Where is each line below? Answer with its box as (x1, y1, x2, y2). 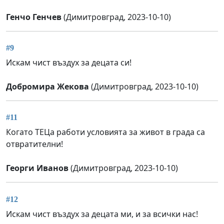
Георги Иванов (6, 162, 68, 174)
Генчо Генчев (6, 11, 61, 22)
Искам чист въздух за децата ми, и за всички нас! (6, 208, 198, 219)
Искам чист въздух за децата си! (6, 57, 131, 68)
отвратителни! (6, 138, 63, 150)
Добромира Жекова (6, 81, 89, 92)
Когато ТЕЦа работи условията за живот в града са (6, 126, 205, 138)
